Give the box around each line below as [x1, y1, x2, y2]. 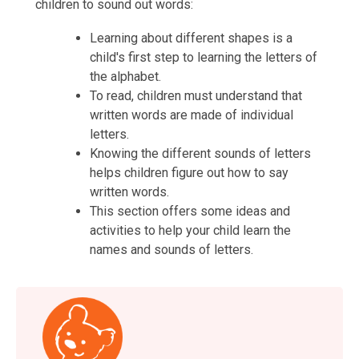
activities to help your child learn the [90, 223, 291, 238]
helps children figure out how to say [90, 165, 288, 180]
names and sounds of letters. [90, 242, 253, 257]
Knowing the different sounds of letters [90, 146, 311, 161]
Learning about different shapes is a [90, 30, 292, 46]
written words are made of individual [90, 107, 293, 123]
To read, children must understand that [90, 88, 302, 103]
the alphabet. [90, 69, 161, 84]
